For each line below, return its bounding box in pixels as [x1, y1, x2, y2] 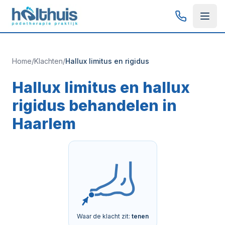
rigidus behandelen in [12, 96, 177, 115]
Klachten [34, 57, 63, 65]
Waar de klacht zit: [76, 212, 132, 220]
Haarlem [12, 115, 76, 133]
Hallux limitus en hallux [12, 78, 190, 96]
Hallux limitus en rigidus [65, 57, 149, 65]
